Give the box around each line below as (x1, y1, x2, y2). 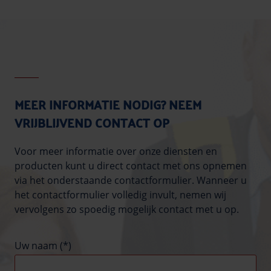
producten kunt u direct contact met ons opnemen (15, 159, 247, 173)
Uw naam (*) (15, 239, 71, 253)
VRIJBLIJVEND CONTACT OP (15, 111, 169, 134)
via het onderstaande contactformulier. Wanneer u (15, 174, 247, 188)
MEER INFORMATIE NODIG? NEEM (15, 93, 201, 116)
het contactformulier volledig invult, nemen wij (15, 188, 226, 202)
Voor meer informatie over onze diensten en (15, 145, 217, 158)
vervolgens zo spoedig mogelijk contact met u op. (15, 203, 239, 217)
